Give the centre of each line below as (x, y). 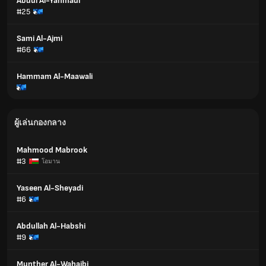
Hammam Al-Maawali (55, 76)
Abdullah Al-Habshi (51, 226)
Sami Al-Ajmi (39, 38)
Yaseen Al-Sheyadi (50, 188)
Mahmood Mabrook (52, 150)
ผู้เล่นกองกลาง (40, 123)
